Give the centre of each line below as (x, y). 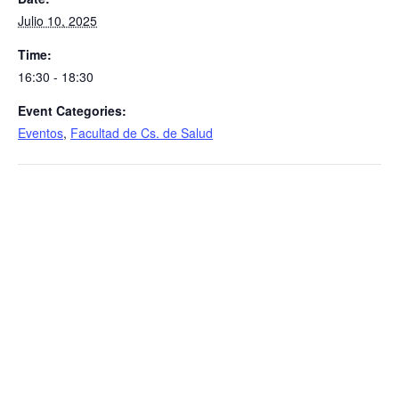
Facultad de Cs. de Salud (142, 132)
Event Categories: (72, 110)
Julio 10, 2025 (57, 20)
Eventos (41, 132)
